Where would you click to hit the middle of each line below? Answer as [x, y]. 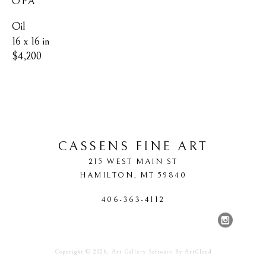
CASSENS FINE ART [133, 146]
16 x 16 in [31, 41]
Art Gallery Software [142, 251]
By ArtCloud [192, 251]
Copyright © [74, 251]
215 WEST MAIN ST [133, 161]
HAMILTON [107, 175]
